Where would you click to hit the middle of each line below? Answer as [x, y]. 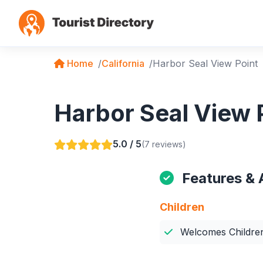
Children [182, 207]
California [123, 63]
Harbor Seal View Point [205, 63]
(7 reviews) [164, 144]
